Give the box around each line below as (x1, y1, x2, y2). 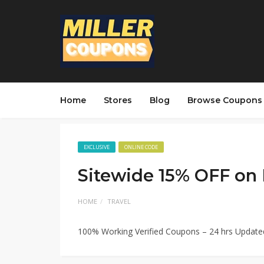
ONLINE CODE (124, 143, 158, 151)
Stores (104, 95, 132, 105)
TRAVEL (107, 197, 131, 206)
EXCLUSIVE (84, 143, 110, 151)
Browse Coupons (187, 95, 262, 105)
